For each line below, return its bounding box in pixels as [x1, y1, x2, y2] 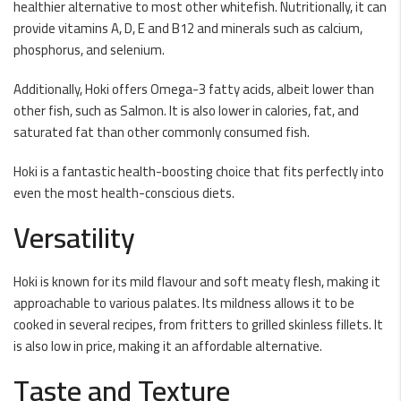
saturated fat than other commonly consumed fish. [13, 119, 310, 145]
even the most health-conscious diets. [13, 180, 235, 206]
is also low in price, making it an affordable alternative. [13, 333, 322, 359]
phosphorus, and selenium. [13, 37, 165, 63]
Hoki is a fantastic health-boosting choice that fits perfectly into [13, 158, 384, 184]
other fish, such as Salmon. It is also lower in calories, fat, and [13, 98, 359, 124]
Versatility [13, 210, 135, 264]
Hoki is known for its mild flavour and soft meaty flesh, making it [13, 269, 380, 294]
